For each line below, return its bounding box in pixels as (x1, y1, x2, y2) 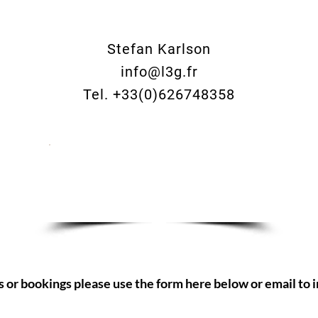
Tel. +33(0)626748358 (83, 86, 235, 103)
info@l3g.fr (120, 63, 198, 80)
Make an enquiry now (70, 173, 237, 194)
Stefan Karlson (107, 40, 211, 57)
